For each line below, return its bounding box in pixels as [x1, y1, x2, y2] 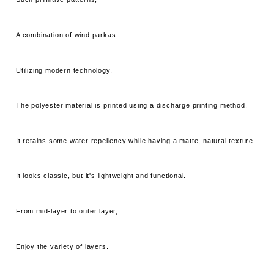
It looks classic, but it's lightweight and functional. [16, 172, 187, 180]
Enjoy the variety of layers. [16, 242, 109, 250]
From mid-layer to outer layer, [16, 207, 119, 215]
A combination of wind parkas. [16, 31, 119, 39]
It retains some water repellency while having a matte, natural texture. [16, 136, 256, 144]
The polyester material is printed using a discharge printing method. [16, 102, 248, 109]
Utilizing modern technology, [16, 66, 113, 74]
